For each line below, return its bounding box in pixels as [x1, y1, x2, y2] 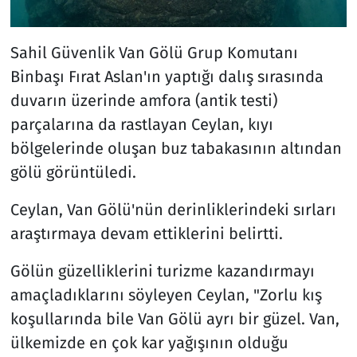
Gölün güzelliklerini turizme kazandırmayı [10, 261, 315, 281]
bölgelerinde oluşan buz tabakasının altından [10, 139, 342, 159]
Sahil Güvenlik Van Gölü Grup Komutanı [10, 43, 298, 63]
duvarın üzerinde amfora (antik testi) [10, 91, 277, 111]
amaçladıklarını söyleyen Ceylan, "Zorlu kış [10, 285, 322, 305]
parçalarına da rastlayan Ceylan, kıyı [10, 115, 273, 135]
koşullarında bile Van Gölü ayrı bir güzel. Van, [10, 309, 339, 329]
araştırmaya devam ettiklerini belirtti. [10, 224, 283, 244]
